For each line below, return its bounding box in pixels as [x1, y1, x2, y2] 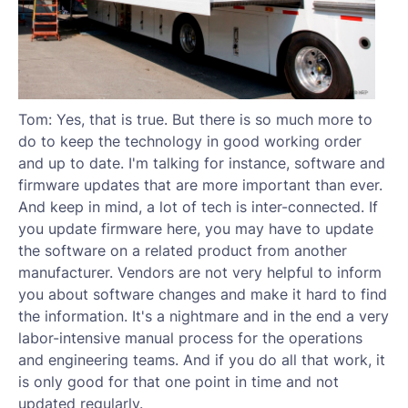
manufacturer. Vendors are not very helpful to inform [18, 263, 382, 281]
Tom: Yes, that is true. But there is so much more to [18, 110, 372, 128]
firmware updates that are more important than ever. [18, 176, 382, 194]
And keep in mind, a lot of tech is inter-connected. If [18, 198, 378, 216]
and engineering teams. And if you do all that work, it [18, 351, 385, 369]
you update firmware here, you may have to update [18, 219, 373, 238]
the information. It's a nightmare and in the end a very [18, 307, 389, 325]
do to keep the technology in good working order [18, 132, 362, 150]
